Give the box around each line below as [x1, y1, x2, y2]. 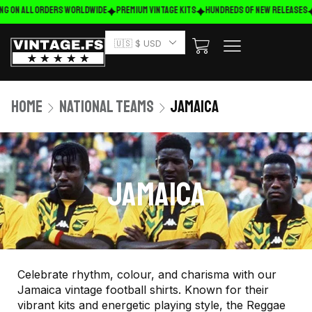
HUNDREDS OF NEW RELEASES [201, 4, 304, 16]
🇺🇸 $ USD [114, 37, 162, 49]
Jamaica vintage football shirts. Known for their [17, 283, 269, 297]
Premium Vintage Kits [112, 4, 193, 16]
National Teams [59, 96, 154, 117]
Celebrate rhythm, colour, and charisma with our [17, 267, 276, 281]
